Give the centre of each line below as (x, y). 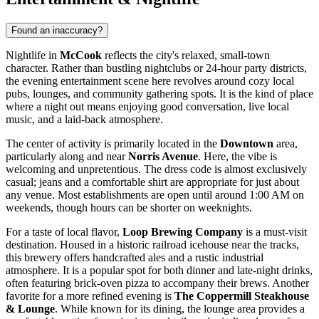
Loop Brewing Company (183, 231)
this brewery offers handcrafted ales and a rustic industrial (135, 257)
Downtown (247, 143)
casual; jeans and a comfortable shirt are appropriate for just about (152, 182)
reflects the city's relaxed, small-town (186, 55)
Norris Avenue (163, 156)
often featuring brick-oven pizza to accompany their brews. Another (157, 283)
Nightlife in (33, 55)
